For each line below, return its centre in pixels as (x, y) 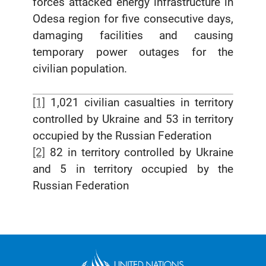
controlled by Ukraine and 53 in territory (133, 119)
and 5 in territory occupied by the (133, 169)
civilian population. (80, 69)
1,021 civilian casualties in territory (139, 103)
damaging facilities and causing (133, 36)
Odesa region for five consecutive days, (133, 19)
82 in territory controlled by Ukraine (139, 153)
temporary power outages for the (133, 52)
